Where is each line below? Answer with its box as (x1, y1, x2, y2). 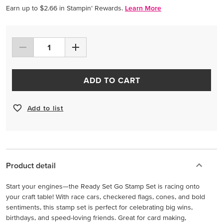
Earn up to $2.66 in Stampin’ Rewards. (6, 4, 123, 12)
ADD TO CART (83, 76, 140, 85)
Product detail (6, 161, 56, 170)
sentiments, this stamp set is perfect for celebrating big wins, (6, 203, 193, 211)
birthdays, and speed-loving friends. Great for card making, (6, 214, 186, 222)
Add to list (27, 104, 64, 112)
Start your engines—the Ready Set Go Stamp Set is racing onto (6, 182, 200, 190)
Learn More (125, 4, 161, 12)
